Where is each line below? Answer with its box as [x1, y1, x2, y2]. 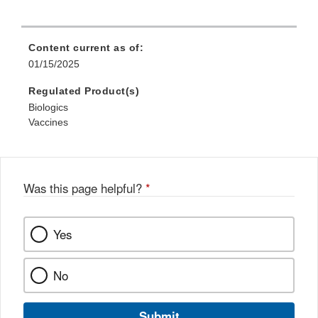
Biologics [28, 101, 68, 113]
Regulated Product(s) [28, 84, 139, 97]
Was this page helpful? [23, 179, 146, 197]
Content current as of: [28, 41, 143, 53]
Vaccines [28, 116, 68, 128]
